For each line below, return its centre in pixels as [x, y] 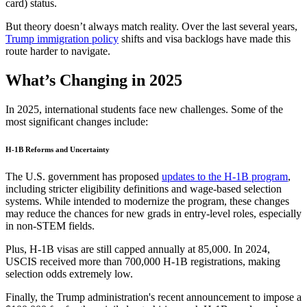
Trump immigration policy [62, 39]
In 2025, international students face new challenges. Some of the [144, 110]
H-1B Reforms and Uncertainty [58, 150]
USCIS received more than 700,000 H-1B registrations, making [143, 262]
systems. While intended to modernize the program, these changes [147, 201]
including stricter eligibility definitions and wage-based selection [144, 189]
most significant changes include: [77, 122]
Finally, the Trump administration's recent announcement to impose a [153, 297]
